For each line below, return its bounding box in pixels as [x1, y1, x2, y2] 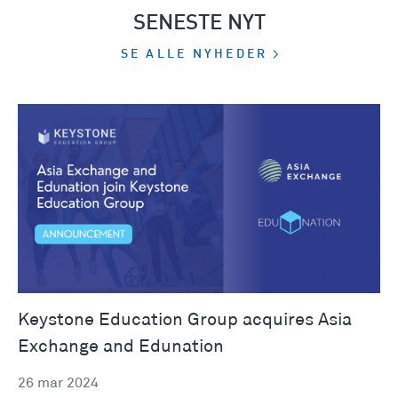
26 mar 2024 [18, 377, 99, 391]
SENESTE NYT [132, 13, 266, 35]
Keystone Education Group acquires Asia [18, 312, 352, 329]
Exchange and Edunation [18, 338, 224, 355]
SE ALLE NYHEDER [120, 49, 274, 61]
